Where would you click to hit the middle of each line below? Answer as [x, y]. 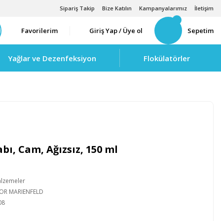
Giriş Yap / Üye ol [116, 30]
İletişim [204, 8]
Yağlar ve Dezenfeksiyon [52, 58]
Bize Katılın [117, 8]
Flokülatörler [167, 58]
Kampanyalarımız [163, 8]
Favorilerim [39, 30]
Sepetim [201, 30]
